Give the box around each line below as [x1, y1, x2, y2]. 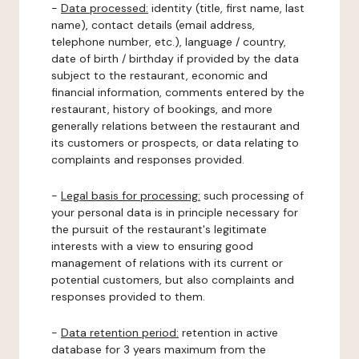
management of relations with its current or [51, 256, 283, 270]
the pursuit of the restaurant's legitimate [51, 222, 267, 236]
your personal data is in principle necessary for [51, 205, 298, 220]
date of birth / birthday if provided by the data [51, 51, 299, 66]
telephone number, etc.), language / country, [51, 34, 286, 49]
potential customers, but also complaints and [51, 272, 294, 287]
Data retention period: [61, 325, 179, 340]
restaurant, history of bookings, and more [51, 102, 272, 116]
